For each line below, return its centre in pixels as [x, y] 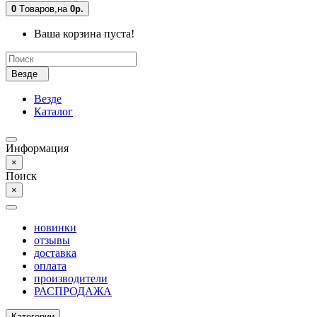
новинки [55, 227]
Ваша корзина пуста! [84, 34]
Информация [37, 148]
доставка [55, 253]
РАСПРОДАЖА [73, 291]
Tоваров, [38, 9]
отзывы [52, 240]
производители [71, 278]
